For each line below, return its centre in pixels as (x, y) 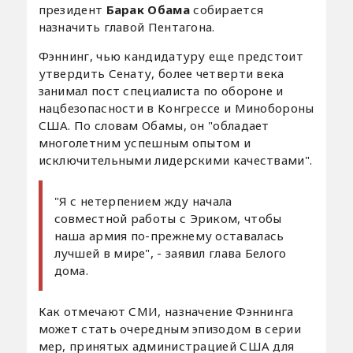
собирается (229, 10)
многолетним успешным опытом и (145, 143)
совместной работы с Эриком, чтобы (168, 219)
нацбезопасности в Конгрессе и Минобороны (176, 108)
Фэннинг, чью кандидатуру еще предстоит (171, 56)
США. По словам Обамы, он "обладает (154, 126)
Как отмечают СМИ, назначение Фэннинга (166, 312)
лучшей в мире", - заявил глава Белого (170, 253)
